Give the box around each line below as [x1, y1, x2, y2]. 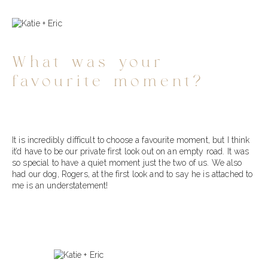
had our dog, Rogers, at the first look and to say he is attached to [12, 169, 253, 179]
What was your [12, 54, 164, 70]
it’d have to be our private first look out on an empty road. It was [12, 146, 249, 156]
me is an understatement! [12, 180, 108, 190]
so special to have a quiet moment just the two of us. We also [12, 157, 242, 167]
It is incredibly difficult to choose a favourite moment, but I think [12, 135, 250, 145]
